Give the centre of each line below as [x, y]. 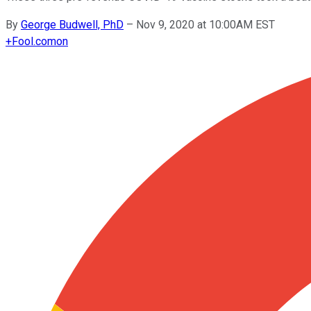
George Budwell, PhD [72, 24]
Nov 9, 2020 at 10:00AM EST [205, 24]
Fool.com [34, 41]
